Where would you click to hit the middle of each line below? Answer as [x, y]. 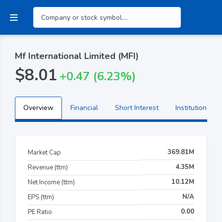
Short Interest [137, 108]
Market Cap [44, 152]
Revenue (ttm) [48, 167]
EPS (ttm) [41, 197]
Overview [38, 108]
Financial [84, 108]
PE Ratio [40, 212]
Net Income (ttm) [51, 182]
